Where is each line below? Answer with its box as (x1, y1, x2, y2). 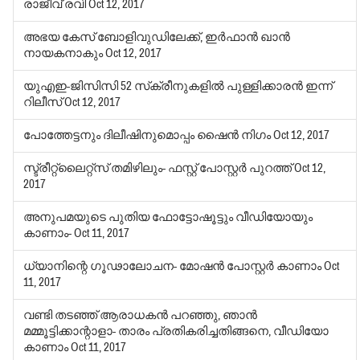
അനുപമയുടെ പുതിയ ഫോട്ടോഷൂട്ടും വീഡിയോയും (23, 210, 313, 226)
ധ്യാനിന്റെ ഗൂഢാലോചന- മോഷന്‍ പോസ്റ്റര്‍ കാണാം (23, 259, 325, 275)
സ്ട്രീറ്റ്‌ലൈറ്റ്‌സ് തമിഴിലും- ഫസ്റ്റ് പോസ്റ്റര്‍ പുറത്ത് (23, 161, 295, 177)
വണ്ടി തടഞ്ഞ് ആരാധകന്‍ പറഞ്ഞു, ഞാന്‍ (23, 308, 258, 324)
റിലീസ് (23, 95, 65, 111)
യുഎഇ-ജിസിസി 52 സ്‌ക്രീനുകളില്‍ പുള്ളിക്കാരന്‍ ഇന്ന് (23, 79, 333, 95)
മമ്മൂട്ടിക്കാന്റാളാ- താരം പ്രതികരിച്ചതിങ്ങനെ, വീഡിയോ (23, 324, 329, 340)
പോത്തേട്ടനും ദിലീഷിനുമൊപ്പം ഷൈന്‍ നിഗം (23, 128, 274, 144)
